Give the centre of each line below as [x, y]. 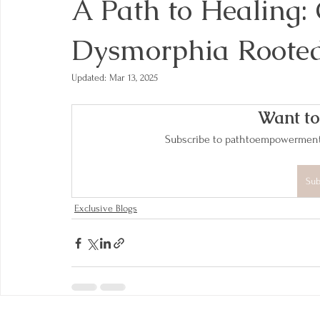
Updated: [90, 77]
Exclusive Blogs [106, 208]
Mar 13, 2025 [134, 77]
